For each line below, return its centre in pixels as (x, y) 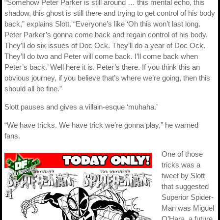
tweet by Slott (183, 175)
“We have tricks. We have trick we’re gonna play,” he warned (101, 125)
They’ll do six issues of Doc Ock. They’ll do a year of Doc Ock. (105, 45)
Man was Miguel (188, 208)
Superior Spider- (188, 197)
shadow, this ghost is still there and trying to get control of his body (110, 13)
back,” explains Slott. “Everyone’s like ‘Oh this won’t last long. (102, 24)
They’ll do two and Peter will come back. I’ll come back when (101, 56)
